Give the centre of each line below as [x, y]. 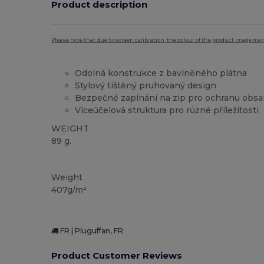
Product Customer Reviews [117, 256]
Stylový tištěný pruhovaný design [146, 86]
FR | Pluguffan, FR [91, 230]
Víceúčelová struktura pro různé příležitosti [167, 110]
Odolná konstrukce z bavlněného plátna [161, 73]
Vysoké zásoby [79, 160]
